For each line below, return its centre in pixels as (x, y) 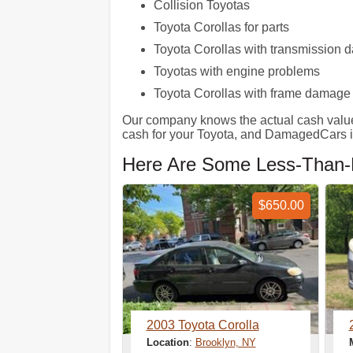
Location (167, 342)
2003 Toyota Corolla (203, 325)
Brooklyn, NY (225, 342)
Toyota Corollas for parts (221, 27)
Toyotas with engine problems (236, 71)
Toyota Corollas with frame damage (252, 93)
